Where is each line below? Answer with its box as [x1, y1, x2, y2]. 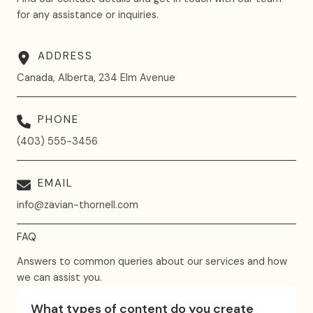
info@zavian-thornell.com [17, 198, 138, 212]
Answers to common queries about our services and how [17, 255, 287, 268]
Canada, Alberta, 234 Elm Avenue [17, 71, 175, 85]
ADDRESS [38, 49, 93, 63]
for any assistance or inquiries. [17, 8, 159, 22]
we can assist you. [17, 271, 102, 284]
